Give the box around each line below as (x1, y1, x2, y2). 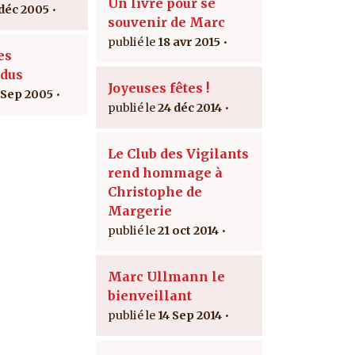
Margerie (108, 202, 172, 219)
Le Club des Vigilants (108, 145, 249, 162)
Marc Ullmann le (108, 268, 225, 284)
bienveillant (108, 287, 192, 303)
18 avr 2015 (158, 34, 220, 49)
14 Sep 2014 (158, 307, 222, 323)
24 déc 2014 (158, 100, 222, 115)
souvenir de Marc (108, 13, 225, 30)
